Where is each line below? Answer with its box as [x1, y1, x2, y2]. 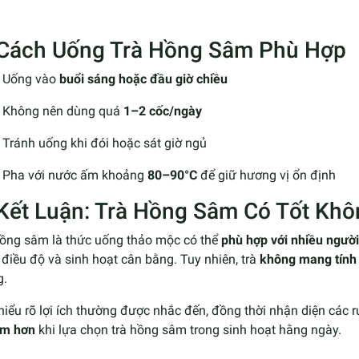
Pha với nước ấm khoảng [2, 167, 147, 183]
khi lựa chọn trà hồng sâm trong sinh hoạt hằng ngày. [35, 321, 341, 337]
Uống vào [2, 71, 59, 87]
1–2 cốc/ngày [123, 103, 202, 119]
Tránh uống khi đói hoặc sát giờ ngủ [2, 135, 207, 151]
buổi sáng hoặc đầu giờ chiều [59, 71, 228, 87]
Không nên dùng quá [2, 103, 123, 119]
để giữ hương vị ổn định [197, 167, 336, 183]
